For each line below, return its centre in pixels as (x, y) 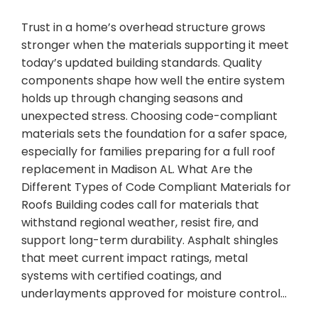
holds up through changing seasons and (132, 99)
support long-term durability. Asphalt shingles (150, 241)
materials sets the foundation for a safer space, (154, 134)
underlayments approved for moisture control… (154, 294)
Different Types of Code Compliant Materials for (156, 187)
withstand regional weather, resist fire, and (140, 223)
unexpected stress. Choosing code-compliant (149, 116)
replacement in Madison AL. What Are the (137, 170)
